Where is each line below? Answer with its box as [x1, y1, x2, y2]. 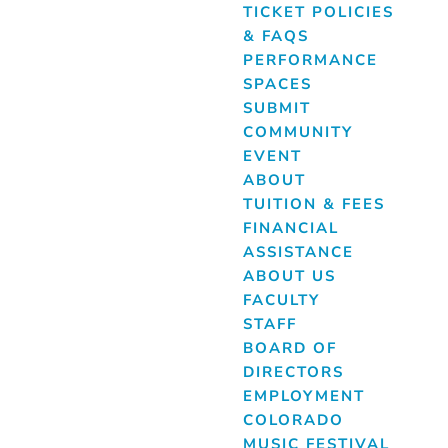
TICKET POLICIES [242, 2, 394, 22]
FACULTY [242, 290, 320, 310]
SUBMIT [242, 98, 311, 118]
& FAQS [242, 26, 309, 46]
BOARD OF [242, 338, 337, 358]
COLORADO [242, 410, 344, 430]
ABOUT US [242, 266, 336, 286]
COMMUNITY [242, 122, 353, 142]
